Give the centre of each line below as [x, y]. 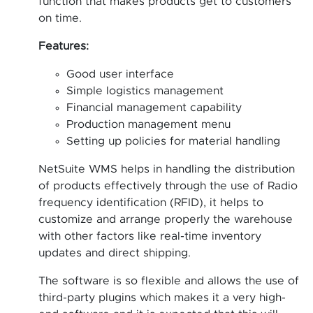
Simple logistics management [145, 91]
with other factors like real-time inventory [150, 236]
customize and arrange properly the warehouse [166, 220]
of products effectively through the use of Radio [168, 186]
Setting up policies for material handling [173, 141]
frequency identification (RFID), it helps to [151, 203]
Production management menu [148, 125]
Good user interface [120, 74]
